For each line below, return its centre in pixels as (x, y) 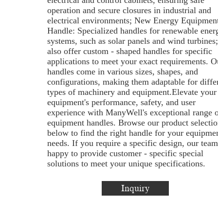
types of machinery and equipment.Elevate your (132, 92)
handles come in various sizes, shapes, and (122, 72)
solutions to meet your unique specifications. (126, 163)
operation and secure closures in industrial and (129, 10)
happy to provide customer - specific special (125, 153)
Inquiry (135, 188)
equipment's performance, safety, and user (121, 102)
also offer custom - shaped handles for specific (129, 51)
